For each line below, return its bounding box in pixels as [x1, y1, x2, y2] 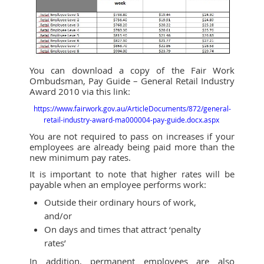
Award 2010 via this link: [29, 85, 130, 97]
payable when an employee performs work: [29, 178, 206, 190]
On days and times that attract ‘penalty [44, 223, 201, 235]
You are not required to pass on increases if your [29, 130, 235, 142]
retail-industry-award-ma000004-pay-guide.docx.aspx [43, 114, 219, 124]
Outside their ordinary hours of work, [44, 196, 196, 208]
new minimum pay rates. [29, 151, 133, 163]
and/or [44, 209, 72, 222]
